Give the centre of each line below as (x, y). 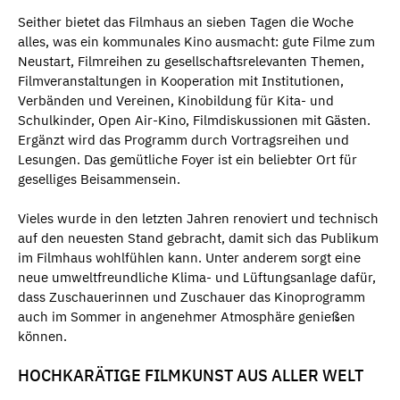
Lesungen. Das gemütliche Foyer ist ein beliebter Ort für (187, 159)
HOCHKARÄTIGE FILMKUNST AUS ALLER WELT (191, 375)
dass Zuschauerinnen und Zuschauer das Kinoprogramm (192, 297)
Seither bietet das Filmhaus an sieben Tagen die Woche (186, 21)
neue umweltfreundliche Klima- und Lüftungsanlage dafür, (197, 278)
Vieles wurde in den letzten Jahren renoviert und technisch (198, 219)
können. (46, 337)
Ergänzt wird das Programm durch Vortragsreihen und (183, 139)
